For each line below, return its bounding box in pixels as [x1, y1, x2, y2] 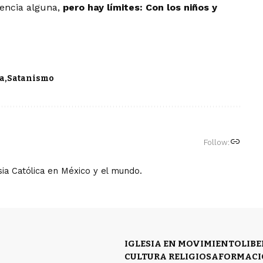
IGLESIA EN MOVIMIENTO [124, 238, 241, 249]
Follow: [203, 137, 230, 147]
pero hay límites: [63, 2, 143, 14]
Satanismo [7, 73, 55, 84]
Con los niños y [143, 2, 218, 14]
